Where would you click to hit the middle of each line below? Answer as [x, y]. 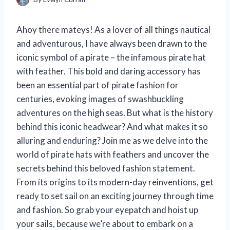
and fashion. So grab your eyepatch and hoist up [107, 210]
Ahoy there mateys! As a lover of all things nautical [113, 30]
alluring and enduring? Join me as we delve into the [112, 141]
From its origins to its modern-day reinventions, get [115, 182]
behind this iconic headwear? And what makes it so [112, 127]
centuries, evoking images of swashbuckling [100, 99]
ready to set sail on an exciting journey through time [115, 196]
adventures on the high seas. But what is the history [115, 113]
